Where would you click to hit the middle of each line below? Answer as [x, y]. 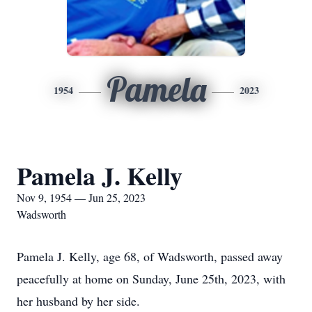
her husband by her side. [78, 301]
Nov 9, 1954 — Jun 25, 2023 [81, 197]
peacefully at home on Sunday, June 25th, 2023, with [151, 279]
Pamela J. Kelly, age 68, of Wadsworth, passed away [150, 256]
